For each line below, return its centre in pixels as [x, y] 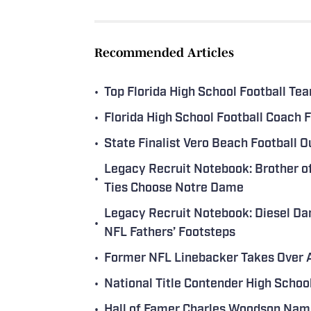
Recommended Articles [164, 52]
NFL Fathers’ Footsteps [170, 233]
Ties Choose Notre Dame [174, 188]
